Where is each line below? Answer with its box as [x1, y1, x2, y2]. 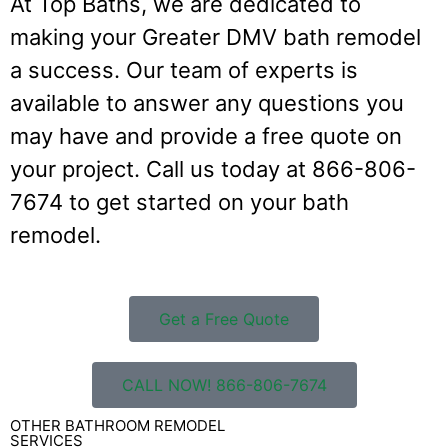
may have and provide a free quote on [10, 122, 402, 149]
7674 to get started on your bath [10, 188, 349, 215]
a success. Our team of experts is [10, 56, 358, 83]
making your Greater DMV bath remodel [10, 23, 421, 50]
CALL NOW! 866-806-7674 [121, 374, 327, 395]
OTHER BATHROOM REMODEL [10, 415, 225, 435]
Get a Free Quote [159, 308, 289, 329]
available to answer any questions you [10, 89, 404, 116]
